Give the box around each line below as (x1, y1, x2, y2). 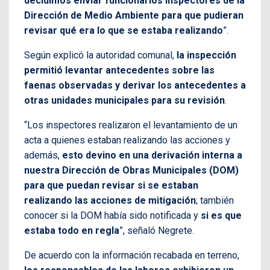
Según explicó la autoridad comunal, (24, 49, 177, 61)
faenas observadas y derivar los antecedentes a (24, 79, 246, 91)
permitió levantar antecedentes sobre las (24, 64, 215, 76)
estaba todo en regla (24, 224, 119, 236)
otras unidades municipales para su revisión (24, 94, 225, 106)
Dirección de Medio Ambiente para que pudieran (24, 9, 243, 21)
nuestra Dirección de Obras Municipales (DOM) (24, 164, 239, 176)
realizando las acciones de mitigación (24, 194, 196, 206)
